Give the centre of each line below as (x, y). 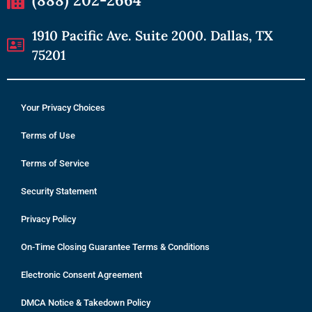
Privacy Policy (48, 219)
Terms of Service (55, 163)
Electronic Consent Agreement (81, 274)
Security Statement (59, 191)
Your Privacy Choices (63, 107)
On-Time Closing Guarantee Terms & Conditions (115, 247)
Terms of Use (48, 135)
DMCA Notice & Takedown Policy (86, 302)
